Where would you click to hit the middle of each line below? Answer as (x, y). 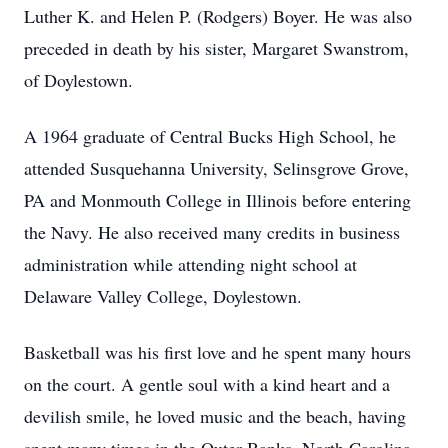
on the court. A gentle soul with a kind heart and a (207, 384)
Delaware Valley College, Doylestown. (163, 296)
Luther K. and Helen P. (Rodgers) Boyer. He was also (218, 16)
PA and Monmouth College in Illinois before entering (217, 200)
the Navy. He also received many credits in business (212, 232)
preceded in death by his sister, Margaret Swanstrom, (216, 48)
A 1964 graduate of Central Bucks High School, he (210, 136)
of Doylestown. (78, 80)
